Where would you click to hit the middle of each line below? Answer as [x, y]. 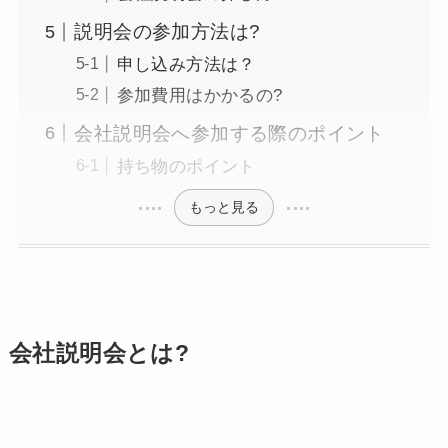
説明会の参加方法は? [167, 31]
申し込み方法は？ [186, 65]
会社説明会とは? [99, 354]
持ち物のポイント [186, 166]
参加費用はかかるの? [199, 96]
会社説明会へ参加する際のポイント [229, 133]
